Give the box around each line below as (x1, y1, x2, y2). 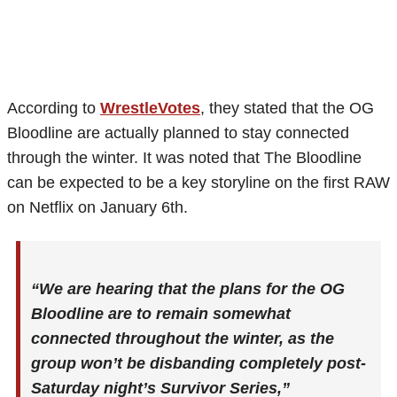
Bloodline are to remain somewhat (31, 305, 291, 323)
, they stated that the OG (200, 98, 374, 117)
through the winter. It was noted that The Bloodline (7, 148, 362, 167)
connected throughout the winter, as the (31, 330, 334, 348)
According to (7, 98, 100, 117)
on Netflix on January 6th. (7, 198, 188, 216)
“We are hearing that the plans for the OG (31, 280, 345, 299)
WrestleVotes (100, 98, 200, 117)
